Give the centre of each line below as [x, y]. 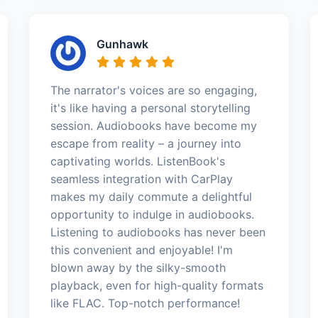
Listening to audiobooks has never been [158, 232]
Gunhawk [122, 44]
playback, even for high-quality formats [157, 285]
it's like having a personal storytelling [150, 108]
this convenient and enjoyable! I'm [141, 250]
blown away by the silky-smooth [138, 268]
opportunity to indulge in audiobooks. [152, 214]
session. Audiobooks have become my [153, 126]
